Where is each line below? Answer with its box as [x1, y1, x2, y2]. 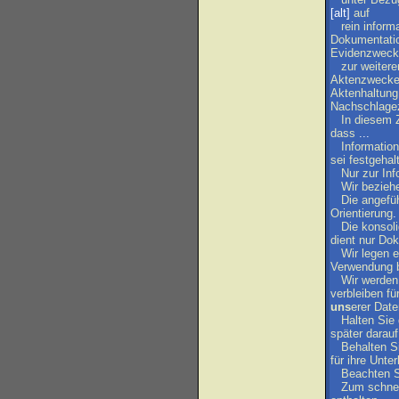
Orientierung [330, 207, 393, 220]
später [330, 327, 362, 340]
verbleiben [330, 287, 383, 300]
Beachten [341, 367, 390, 380]
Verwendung [330, 260, 393, 273]
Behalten [341, 340, 387, 354]
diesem [354, 113, 392, 126]
